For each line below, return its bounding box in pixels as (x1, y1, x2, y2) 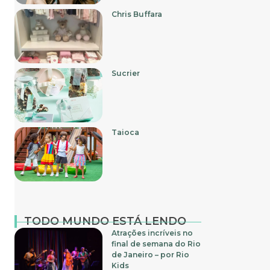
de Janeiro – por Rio (111, 250, 190, 259)
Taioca (111, 127, 140, 137)
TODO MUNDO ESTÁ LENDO (24, 214, 186, 228)
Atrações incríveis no (111, 228, 193, 237)
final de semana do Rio (111, 239, 201, 248)
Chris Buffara (111, 9, 163, 19)
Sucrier (111, 68, 140, 78)
